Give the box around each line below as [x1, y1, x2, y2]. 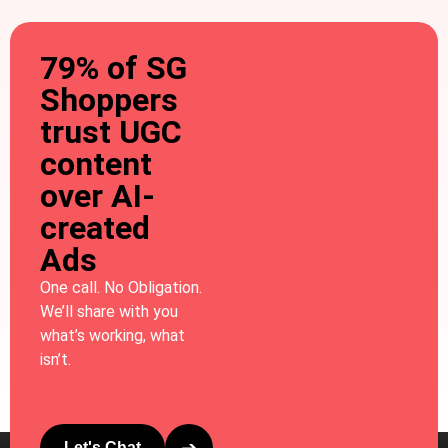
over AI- [40, 176, 155, 215]
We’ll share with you [40, 301, 178, 321]
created [40, 208, 150, 247]
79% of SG [40, 48, 187, 87]
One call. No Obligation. [40, 277, 202, 297]
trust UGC [40, 112, 182, 151]
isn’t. [40, 349, 71, 369]
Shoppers [40, 80, 178, 119]
